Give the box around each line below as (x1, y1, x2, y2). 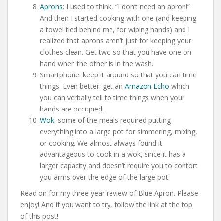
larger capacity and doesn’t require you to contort (40, 160, 198, 170)
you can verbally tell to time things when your (40, 92, 184, 102)
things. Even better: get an (40, 81, 125, 91)
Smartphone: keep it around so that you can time (40, 70, 197, 79)
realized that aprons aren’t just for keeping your (40, 36, 191, 45)
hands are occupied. (40, 104, 104, 113)
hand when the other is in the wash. (40, 58, 153, 68)
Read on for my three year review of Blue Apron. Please (20, 188, 198, 198)
